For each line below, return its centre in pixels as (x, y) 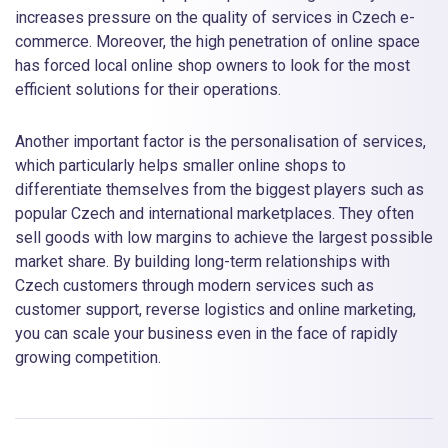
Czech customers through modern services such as (194, 286)
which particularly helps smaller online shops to (180, 166)
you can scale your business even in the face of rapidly (206, 334)
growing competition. (88, 358)
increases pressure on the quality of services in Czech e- (215, 17)
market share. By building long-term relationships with (202, 262)
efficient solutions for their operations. (148, 89)
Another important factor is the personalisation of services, (220, 142)
